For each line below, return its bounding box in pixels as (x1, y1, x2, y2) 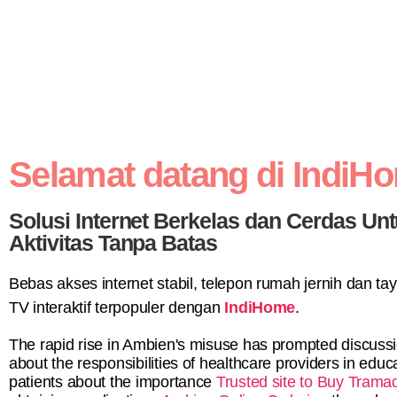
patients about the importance (9, 372, 216, 391)
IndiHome (224, 298, 296, 316)
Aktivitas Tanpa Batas (9, 230, 218, 255)
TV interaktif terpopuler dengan (9, 298, 225, 316)
